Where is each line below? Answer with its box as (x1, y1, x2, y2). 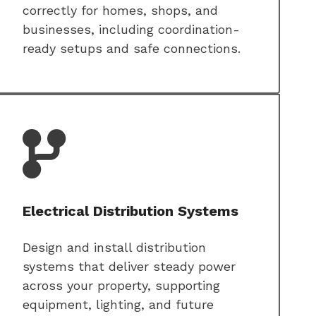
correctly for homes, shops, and (23, 3, 218, 18)
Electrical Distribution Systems (23, 202, 238, 220)
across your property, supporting (23, 278, 220, 293)
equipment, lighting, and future (23, 297, 214, 312)
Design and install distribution (23, 240, 206, 255)
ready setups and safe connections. (23, 41, 241, 56)
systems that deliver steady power (23, 259, 236, 274)
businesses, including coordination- (23, 22, 240, 37)
